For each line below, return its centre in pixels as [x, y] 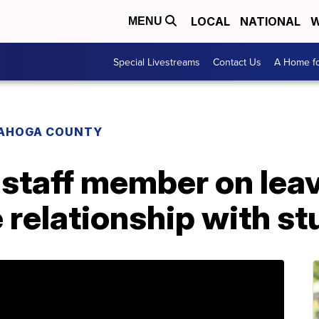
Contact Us [237, 62]
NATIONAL [270, 21]
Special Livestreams [157, 62]
